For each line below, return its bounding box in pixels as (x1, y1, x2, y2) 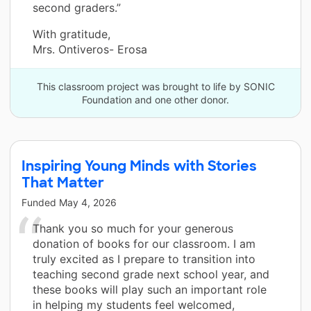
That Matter (22, 174, 104, 192)
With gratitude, (33, 27, 110, 42)
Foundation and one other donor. (82, 94, 229, 106)
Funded (22, 196, 59, 209)
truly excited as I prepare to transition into (33, 252, 255, 267)
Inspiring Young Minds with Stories (22, 157, 257, 176)
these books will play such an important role (33, 283, 267, 297)
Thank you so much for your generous (33, 221, 233, 236)
